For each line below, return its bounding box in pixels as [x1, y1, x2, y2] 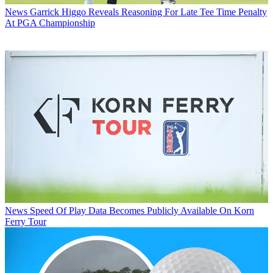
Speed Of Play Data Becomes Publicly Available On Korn [30, 205, 254, 216]
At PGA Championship [5, 17, 95, 28]
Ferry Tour [5, 216, 46, 227]
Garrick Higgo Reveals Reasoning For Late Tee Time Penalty [30, 6, 267, 17]
